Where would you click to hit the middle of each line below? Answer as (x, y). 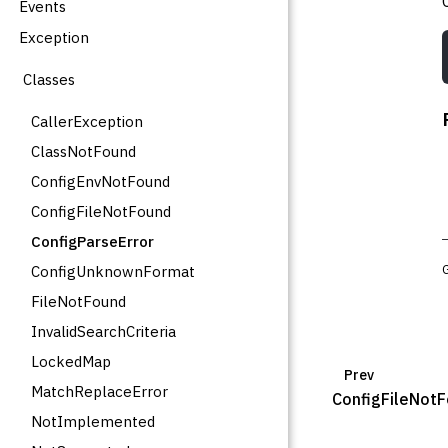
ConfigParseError (92, 242)
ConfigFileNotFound (100, 212)
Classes (48, 80)
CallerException (86, 122)
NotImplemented (92, 422)
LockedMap (70, 362)
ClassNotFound (83, 152)
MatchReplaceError (99, 392)
